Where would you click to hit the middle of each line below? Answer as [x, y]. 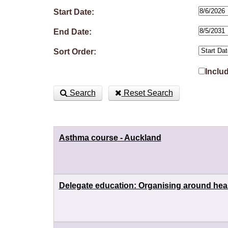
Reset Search [147, 93]
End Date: [72, 32]
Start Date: [74, 12]
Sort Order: [75, 52]
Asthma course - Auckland [110, 138]
